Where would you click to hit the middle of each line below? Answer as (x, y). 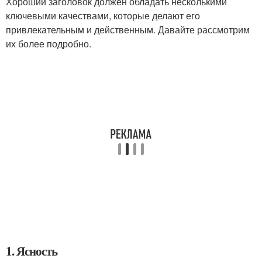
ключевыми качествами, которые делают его (103, 15)
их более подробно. (49, 44)
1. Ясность (32, 251)
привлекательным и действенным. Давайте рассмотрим (128, 30)
